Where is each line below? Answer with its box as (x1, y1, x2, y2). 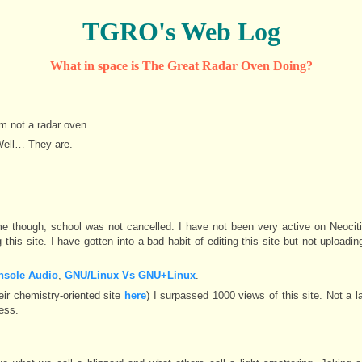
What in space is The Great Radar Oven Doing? (49, 59, 313, 74)
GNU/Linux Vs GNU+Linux (64, 269, 196, 282)
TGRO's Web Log (82, 17, 280, 47)
